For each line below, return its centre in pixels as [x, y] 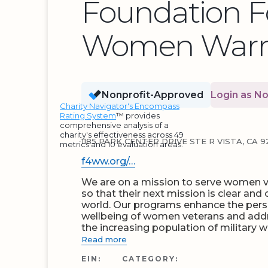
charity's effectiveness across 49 [122, 135]
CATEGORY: [150, 259]
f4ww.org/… [108, 161]
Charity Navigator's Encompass [120, 106]
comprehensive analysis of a [114, 125]
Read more [104, 239]
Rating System [88, 115]
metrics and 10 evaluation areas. [121, 144]
